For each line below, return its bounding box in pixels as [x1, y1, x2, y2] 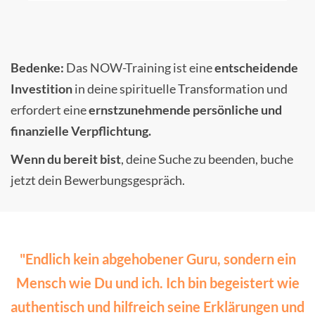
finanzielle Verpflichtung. [11, 122, 151, 139]
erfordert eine [11, 101, 89, 117]
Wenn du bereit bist [11, 150, 121, 167]
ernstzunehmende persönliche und [89, 101, 282, 117]
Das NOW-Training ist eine [64, 59, 214, 75]
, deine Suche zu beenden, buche [121, 150, 293, 167]
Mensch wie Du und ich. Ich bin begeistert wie [15, 274, 300, 291]
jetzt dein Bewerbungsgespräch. [11, 172, 185, 188]
